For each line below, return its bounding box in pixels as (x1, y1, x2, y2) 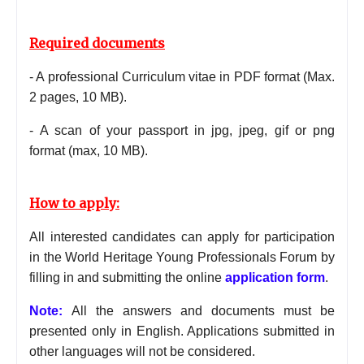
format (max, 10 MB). (29, 143, 148, 158)
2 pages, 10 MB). (29, 89, 127, 104)
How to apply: (29, 194, 119, 211)
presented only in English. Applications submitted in (29, 323, 335, 338)
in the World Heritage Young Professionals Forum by (29, 249, 335, 264)
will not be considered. (123, 344, 255, 358)
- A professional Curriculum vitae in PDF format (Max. (29, 69, 335, 84)
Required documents (29, 34, 165, 51)
